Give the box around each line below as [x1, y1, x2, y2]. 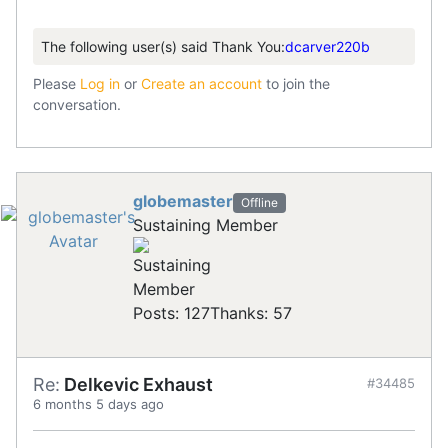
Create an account [141, 75, 262, 93]
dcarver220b [285, 38, 370, 56]
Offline [240, 195, 278, 211]
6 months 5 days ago [33, 396, 164, 413]
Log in [80, 75, 120, 93]
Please [33, 75, 80, 93]
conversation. [33, 96, 121, 114]
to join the [262, 75, 330, 93]
